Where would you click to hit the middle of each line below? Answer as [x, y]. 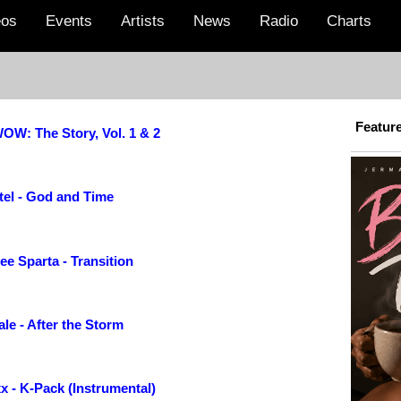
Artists [143, 21]
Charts [349, 21]
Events [69, 21]
